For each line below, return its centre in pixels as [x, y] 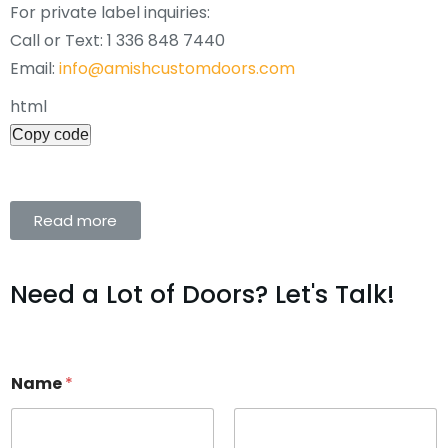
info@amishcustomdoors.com [177, 68]
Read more [75, 220]
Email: [34, 68]
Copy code [50, 134]
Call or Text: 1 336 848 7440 [117, 40]
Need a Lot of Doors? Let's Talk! [202, 294]
